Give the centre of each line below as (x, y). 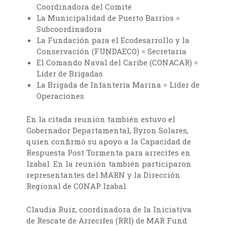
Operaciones (61, 96)
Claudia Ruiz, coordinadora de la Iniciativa (109, 210)
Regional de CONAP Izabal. (77, 186)
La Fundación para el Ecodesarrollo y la (113, 40)
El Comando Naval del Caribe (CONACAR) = (118, 63)
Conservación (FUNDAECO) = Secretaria (112, 51)
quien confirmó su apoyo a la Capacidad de (109, 142)
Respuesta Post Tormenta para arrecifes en (109, 153)
